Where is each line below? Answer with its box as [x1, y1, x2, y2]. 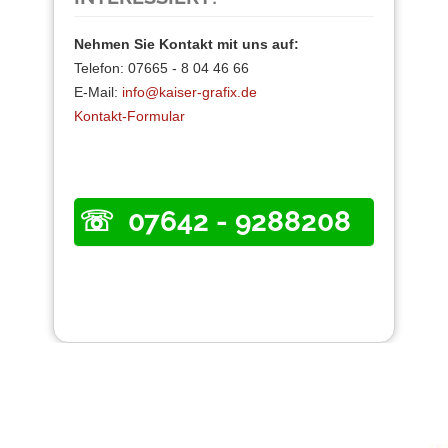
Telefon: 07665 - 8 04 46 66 [74, 60, 249, 77]
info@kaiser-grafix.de [122, 84, 257, 101]
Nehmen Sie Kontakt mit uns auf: [74, 36, 299, 53]
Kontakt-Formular [74, 108, 185, 125]
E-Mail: [74, 84, 122, 101]
